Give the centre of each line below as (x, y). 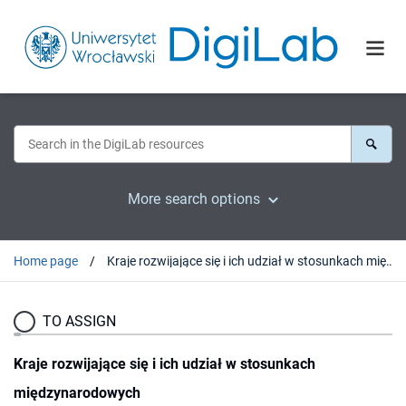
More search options (194, 198)
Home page (46, 261)
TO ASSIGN (79, 321)
